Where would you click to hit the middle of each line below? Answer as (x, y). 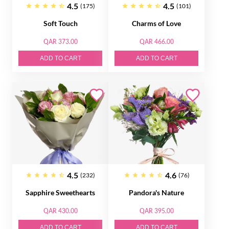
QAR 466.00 (156, 42)
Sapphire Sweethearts (60, 192)
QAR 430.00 (60, 211)
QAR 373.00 (60, 42)
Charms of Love (156, 23)
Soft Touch (60, 23)
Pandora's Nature (156, 192)
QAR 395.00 (156, 211)
